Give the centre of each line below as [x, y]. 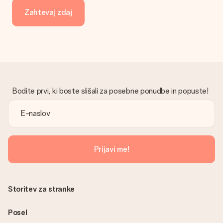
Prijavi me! [111, 149]
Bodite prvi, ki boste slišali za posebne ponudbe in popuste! [110, 91]
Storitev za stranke [41, 189]
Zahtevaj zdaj [48, 12]
